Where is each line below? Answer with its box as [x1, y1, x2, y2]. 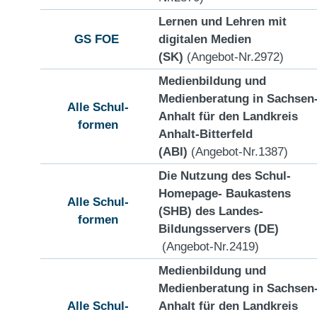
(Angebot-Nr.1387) [188, 144, 288, 158]
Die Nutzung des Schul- [158, 168, 291, 183]
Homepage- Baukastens [158, 185, 291, 200]
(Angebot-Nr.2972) [183, 49, 284, 64]
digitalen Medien [158, 31, 251, 46]
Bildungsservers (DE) [158, 221, 279, 236]
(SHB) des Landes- [158, 203, 263, 218]
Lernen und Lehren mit [158, 13, 287, 28]
